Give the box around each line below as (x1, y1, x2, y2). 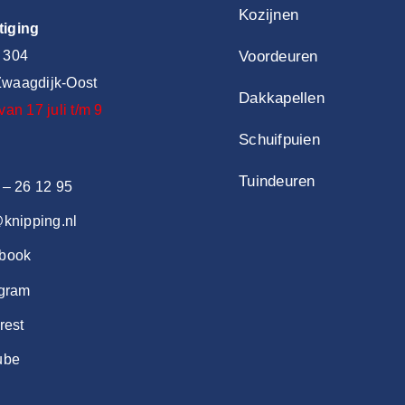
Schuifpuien (239, 131, 320, 148)
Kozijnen (239, 6, 299, 24)
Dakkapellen (239, 89, 325, 107)
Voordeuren (239, 48, 318, 65)
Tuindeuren (239, 173, 316, 190)
